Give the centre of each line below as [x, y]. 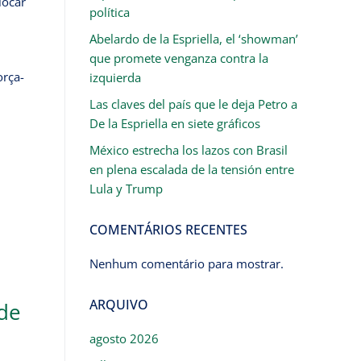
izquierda [115, 77]
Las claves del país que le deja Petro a [193, 104]
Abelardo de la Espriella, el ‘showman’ [193, 38]
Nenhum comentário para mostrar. [186, 263]
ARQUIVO [118, 304]
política [109, 12]
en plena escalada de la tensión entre [191, 169]
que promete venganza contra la [178, 58]
